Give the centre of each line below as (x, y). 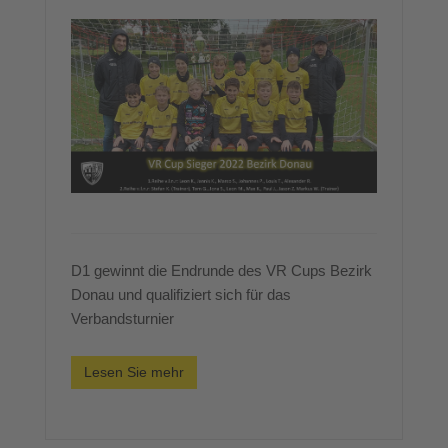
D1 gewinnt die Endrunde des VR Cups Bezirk (221, 270)
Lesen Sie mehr (134, 371)
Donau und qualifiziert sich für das (181, 294)
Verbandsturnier (122, 318)
